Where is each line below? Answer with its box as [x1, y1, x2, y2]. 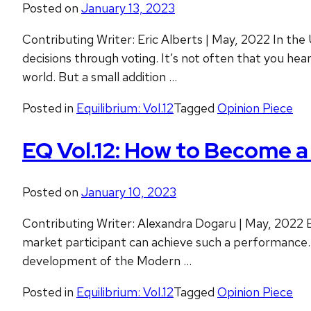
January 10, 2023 [81, 184, 176, 201]
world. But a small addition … [22, 69, 177, 85]
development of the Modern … [22, 253, 192, 269]
